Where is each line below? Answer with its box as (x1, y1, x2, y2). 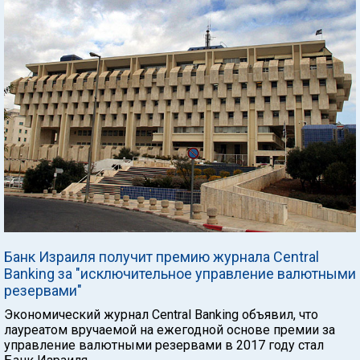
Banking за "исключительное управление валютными (4, 265, 356, 282)
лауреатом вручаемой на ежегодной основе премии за (4, 322, 335, 337)
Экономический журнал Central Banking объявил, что (4, 307, 318, 322)
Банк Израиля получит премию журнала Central (4, 248, 319, 265)
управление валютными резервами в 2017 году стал (4, 337, 324, 353)
